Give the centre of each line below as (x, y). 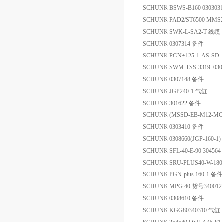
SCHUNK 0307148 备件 (173, 79)
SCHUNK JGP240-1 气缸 (175, 91)
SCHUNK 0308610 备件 (173, 198)
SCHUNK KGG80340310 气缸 (181, 210)
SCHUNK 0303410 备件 (173, 127)
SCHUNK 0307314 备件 (173, 44)
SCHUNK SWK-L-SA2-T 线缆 (181, 32)
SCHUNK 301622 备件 (172, 103)
